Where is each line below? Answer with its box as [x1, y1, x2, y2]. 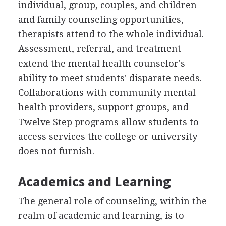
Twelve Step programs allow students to [18, 116, 199, 127]
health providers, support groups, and [18, 101, 189, 112]
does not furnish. [18, 145, 94, 156]
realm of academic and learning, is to [18, 210, 184, 221]
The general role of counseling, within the [18, 195, 207, 206]
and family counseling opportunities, [18, 14, 184, 25]
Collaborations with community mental [18, 87, 196, 98]
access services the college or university [18, 131, 197, 142]
